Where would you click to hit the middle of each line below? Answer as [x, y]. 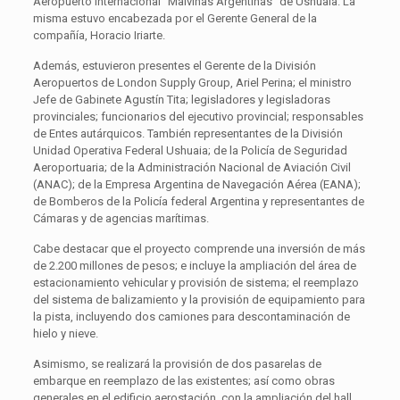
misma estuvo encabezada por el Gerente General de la [175, 18]
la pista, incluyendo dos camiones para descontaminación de [191, 316]
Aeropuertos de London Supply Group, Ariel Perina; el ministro [192, 82]
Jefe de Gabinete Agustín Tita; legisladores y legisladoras [181, 99]
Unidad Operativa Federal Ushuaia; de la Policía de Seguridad [190, 150]
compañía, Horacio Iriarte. [99, 35]
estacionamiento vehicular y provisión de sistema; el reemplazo [196, 282]
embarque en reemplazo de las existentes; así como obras [183, 380]
